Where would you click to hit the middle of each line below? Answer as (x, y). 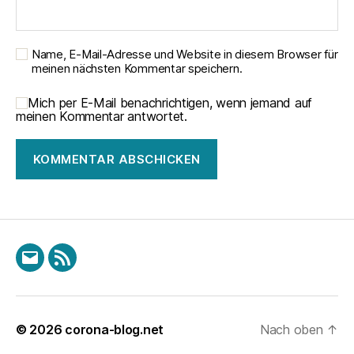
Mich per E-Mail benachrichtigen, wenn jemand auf (170, 103)
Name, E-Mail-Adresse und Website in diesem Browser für (185, 55)
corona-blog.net (115, 330)
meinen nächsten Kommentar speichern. (137, 69)
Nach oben (293, 330)
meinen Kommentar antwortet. (102, 117)
